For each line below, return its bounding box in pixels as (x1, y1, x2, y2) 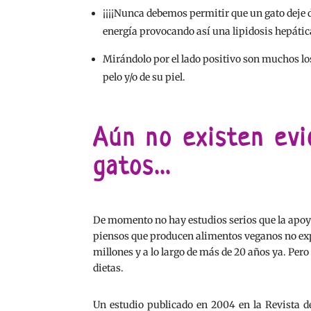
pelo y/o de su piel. (103, 70, 186, 83)
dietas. (93, 262, 124, 275)
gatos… (93, 149, 173, 183)
